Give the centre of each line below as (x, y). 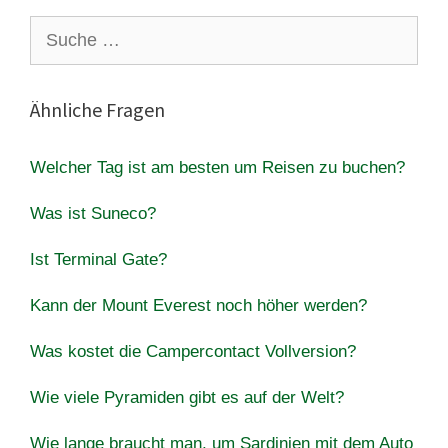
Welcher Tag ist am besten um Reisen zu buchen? (217, 167)
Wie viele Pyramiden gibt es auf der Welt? (187, 397)
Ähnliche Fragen (97, 109)
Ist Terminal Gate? (98, 259)
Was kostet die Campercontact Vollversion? (193, 351)
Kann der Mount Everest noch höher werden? (198, 305)
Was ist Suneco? (93, 213)
